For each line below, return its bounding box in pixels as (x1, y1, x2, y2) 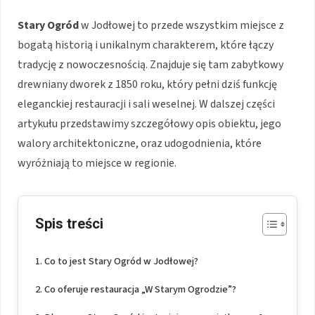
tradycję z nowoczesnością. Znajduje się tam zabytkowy (18, 56, 283, 72)
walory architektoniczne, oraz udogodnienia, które (18, 135, 262, 151)
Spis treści (35, 214, 103, 232)
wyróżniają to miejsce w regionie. (18, 155, 176, 171)
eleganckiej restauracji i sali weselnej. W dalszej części (18, 96, 275, 112)
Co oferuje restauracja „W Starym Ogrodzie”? (44, 281, 236, 297)
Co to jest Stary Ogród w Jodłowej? (44, 253, 198, 269)
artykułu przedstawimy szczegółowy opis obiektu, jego (18, 115, 281, 131)
